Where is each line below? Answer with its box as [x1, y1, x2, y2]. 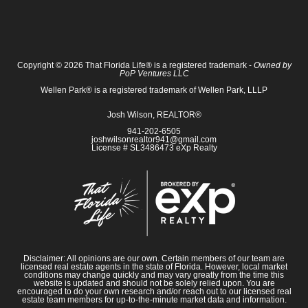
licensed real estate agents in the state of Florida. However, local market [21, 262, 287, 272]
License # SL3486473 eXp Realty [91, 143, 217, 153]
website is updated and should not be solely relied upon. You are [33, 278, 275, 289]
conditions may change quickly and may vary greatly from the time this [24, 270, 284, 280]
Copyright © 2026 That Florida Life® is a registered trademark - [16, 60, 254, 71]
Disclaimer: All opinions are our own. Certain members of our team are [23, 254, 285, 264]
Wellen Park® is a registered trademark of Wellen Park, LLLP [41, 85, 267, 96]
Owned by [253, 60, 291, 71]
